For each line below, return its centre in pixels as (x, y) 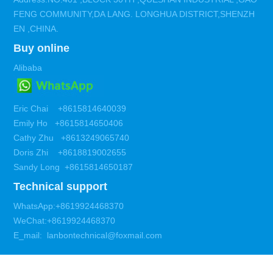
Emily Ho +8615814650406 (69, 123)
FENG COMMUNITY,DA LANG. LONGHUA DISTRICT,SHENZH (134, 14)
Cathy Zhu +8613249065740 (72, 138)
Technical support (61, 187)
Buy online (42, 48)
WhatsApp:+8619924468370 (69, 206)
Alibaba (28, 68)
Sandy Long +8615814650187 (75, 167)
